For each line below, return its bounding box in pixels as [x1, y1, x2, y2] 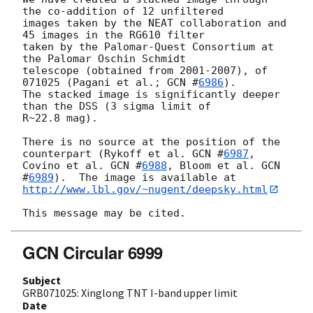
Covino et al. [22, 159, 110, 172]
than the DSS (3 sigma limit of [22, 99, 211, 112]
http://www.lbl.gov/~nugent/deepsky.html [22, 182, 268, 196]
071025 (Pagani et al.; [22, 75, 167, 89]
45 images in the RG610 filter [22, 28, 205, 41]
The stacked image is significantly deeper [22, 87, 280, 101]
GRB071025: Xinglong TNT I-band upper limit [22, 286, 238, 300]
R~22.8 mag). [22, 111, 104, 124]
